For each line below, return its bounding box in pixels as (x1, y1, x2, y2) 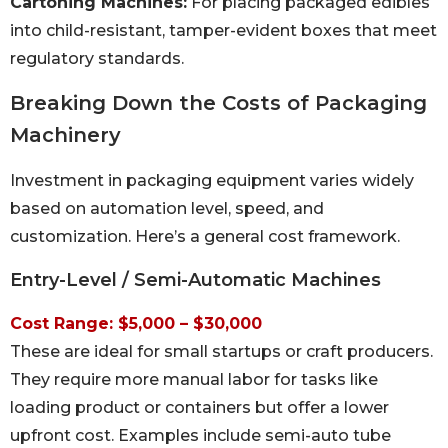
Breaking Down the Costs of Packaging (10, 91, 427, 116)
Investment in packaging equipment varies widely (10, 171, 414, 191)
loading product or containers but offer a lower (10, 397, 389, 417)
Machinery (10, 123, 121, 148)
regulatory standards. (10, 48, 184, 68)
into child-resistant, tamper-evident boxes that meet (10, 20, 437, 40)
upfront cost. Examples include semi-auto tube (10, 425, 391, 445)
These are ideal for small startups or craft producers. (10, 341, 433, 361)
